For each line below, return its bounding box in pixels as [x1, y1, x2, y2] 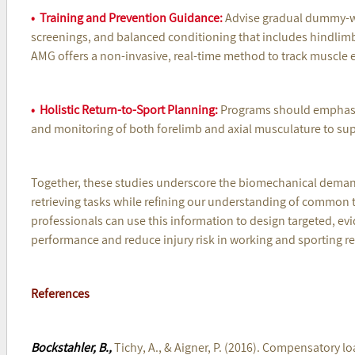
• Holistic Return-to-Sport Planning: [30, 101, 218, 118]
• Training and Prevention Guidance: [30, 9, 223, 26]
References [30, 284, 90, 302]
